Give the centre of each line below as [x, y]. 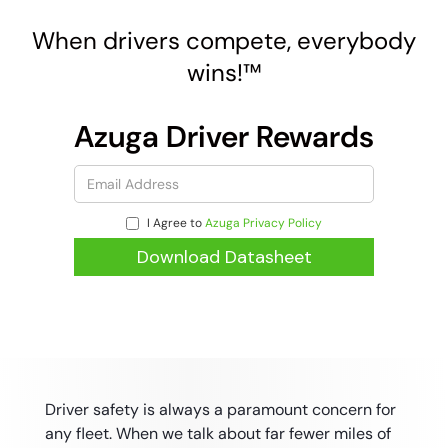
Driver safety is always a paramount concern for [220, 409]
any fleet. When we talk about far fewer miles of [217, 433]
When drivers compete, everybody [224, 40]
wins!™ [224, 72]
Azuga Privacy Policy [263, 223]
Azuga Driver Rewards [224, 136]
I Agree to [174, 223]
